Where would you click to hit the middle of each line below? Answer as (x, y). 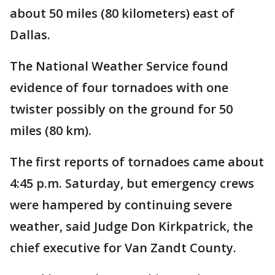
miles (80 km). (51, 130)
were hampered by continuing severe (121, 205)
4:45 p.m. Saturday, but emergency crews (132, 183)
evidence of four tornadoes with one (119, 87)
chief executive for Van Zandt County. (123, 248)
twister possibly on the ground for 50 (121, 109)
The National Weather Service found (119, 66)
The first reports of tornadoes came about (137, 162)
